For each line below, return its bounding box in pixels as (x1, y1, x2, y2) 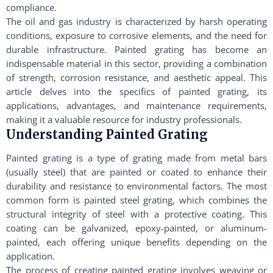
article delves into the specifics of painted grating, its (6, 85, 267, 97)
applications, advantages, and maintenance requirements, (6, 99, 267, 112)
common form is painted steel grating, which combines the (6, 194, 267, 206)
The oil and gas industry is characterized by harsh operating (6, 15, 267, 27)
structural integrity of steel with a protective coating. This (6, 208, 267, 220)
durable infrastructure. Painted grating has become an (6, 43, 267, 55)
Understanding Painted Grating (6, 127, 208, 142)
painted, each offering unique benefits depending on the (6, 236, 267, 248)
